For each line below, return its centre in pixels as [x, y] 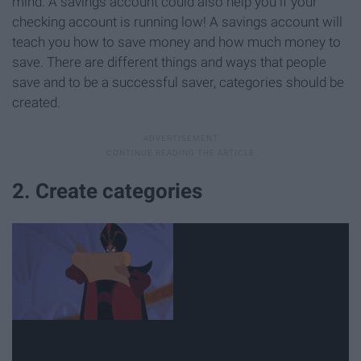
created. [36, 102]
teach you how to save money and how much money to [176, 41]
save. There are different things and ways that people [169, 62]
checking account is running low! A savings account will [177, 21]
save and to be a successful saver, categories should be [178, 82]
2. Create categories [107, 191]
